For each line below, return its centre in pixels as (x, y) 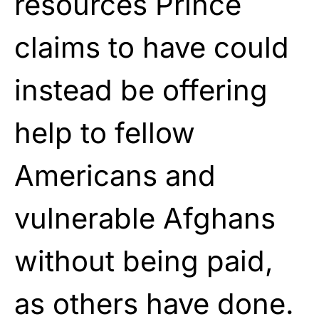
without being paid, (144, 261)
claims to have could (152, 48)
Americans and (115, 176)
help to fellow (105, 133)
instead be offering (141, 90)
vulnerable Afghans (145, 219)
